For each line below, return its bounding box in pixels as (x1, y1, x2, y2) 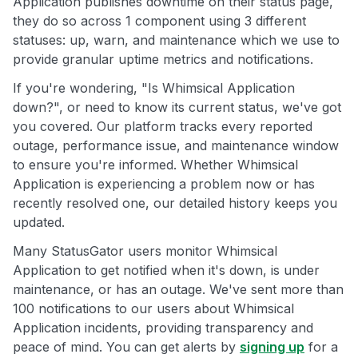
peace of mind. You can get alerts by (13, 339, 240, 356)
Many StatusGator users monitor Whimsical (13, 243, 277, 260)
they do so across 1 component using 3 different (13, 13, 306, 30)
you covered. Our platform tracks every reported (13, 118, 312, 135)
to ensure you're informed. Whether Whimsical (13, 157, 298, 173)
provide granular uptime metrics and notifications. (13, 51, 313, 68)
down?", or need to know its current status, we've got (13, 99, 341, 116)
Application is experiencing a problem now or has (13, 176, 315, 193)
